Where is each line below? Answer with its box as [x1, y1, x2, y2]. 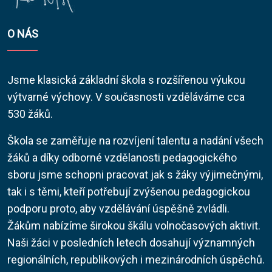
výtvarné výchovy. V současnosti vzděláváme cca [7, 90, 245, 104]
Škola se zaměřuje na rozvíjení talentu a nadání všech [7, 134, 263, 148]
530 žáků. [7, 107, 53, 121]
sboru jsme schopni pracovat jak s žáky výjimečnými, [7, 168, 263, 182]
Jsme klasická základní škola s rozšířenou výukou [7, 73, 245, 87]
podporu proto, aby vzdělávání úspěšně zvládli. [7, 202, 229, 216]
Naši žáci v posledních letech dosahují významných [7, 236, 255, 250]
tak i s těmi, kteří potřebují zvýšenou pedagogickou [7, 185, 250, 199]
